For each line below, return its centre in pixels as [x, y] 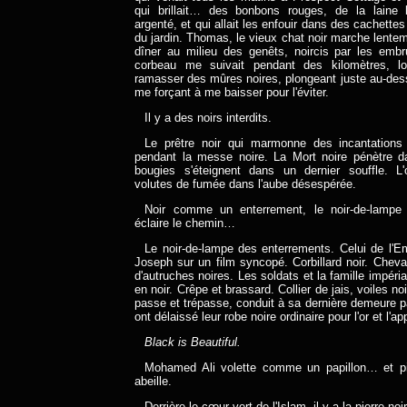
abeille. [153, 381]
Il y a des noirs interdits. [208, 118]
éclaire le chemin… [185, 223]
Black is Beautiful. [193, 342]
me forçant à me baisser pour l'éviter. [232, 92]
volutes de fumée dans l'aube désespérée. [245, 184]
